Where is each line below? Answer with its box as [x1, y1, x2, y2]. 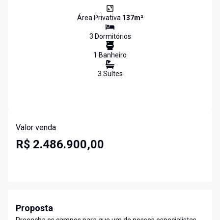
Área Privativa [77, 14, 122, 22]
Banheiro [97, 51, 127, 59]
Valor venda [16, 123, 56, 133]
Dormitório [93, 32, 128, 41]
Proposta [16, 203, 53, 214]
